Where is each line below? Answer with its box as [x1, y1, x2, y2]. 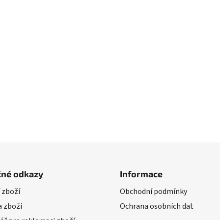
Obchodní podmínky [120, 186, 187, 197]
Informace [120, 168, 163, 180]
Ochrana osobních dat [120, 201, 193, 212]
